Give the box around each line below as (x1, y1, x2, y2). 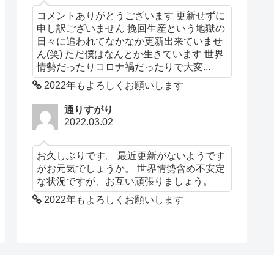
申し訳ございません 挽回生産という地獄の (37, 22, 226, 34)
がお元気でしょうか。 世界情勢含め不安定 (37, 162, 226, 174)
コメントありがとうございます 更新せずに (37, 9, 226, 21)
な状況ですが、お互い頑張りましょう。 (37, 175, 213, 187)
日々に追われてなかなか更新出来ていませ (37, 35, 223, 46)
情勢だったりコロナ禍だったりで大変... (37, 61, 211, 72)
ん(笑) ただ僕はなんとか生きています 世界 (37, 48, 224, 59)
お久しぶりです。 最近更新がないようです (37, 149, 226, 161)
